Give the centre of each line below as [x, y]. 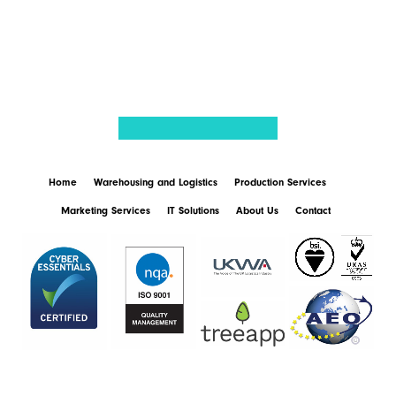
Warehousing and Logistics [155, 182]
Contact [313, 210]
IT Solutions [193, 210]
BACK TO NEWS [139, 48]
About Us [257, 210]
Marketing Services [106, 210]
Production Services [280, 182]
